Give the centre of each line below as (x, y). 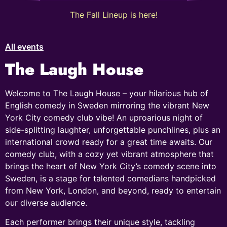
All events (24, 46)
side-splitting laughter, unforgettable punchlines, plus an (113, 129)
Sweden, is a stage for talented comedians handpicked (110, 178)
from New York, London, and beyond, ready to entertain (113, 190)
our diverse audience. (46, 202)
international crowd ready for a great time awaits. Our (109, 142)
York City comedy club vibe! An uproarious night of (104, 117)
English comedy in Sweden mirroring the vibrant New (107, 105)
